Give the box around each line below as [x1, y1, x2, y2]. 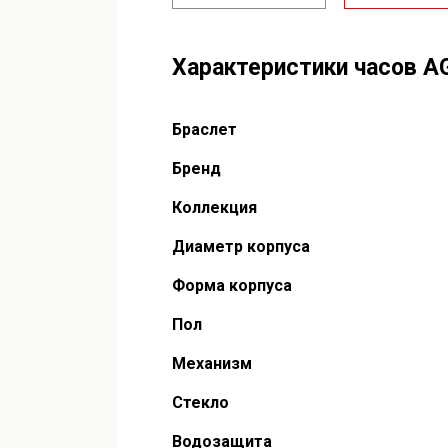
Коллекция [172, 198, 257, 217]
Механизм [172, 354, 252, 373]
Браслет [172, 120, 237, 139]
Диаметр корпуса [172, 237, 310, 256]
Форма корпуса [172, 276, 292, 295]
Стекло [172, 393, 229, 412]
